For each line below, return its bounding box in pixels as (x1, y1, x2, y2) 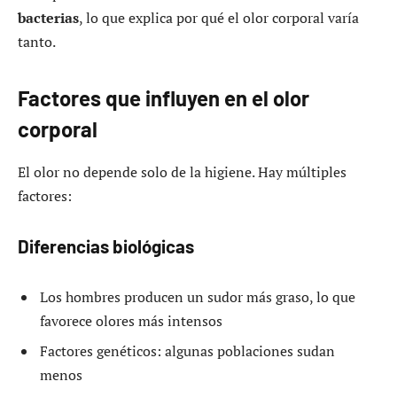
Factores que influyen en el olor (18, 85, 309, 112)
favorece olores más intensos (40, 310, 222, 331)
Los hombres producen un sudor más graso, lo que (40, 286, 355, 307)
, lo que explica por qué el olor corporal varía (79, 8, 359, 28)
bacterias (18, 8, 79, 28)
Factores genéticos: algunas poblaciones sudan (40, 340, 335, 361)
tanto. (18, 32, 56, 52)
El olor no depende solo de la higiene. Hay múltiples (18, 162, 346, 183)
